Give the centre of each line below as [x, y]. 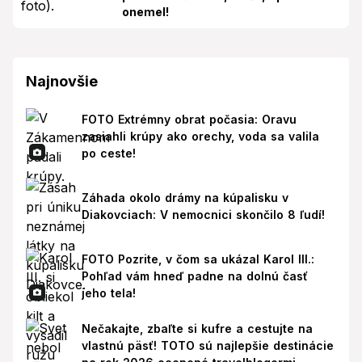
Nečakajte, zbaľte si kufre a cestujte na [197, 329]
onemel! [145, 11]
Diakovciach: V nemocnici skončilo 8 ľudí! [203, 214]
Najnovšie [62, 81]
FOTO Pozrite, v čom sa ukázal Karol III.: [198, 259]
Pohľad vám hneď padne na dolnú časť [194, 276]
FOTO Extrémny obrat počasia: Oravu [189, 119]
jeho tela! [108, 293]
